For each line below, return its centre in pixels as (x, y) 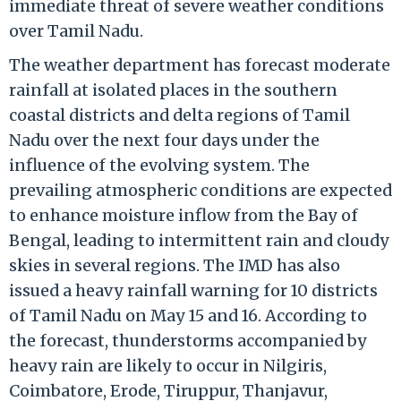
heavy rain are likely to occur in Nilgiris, (168, 365)
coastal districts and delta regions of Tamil (179, 115)
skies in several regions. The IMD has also (175, 265)
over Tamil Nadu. (76, 30)
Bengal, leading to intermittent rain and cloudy (199, 240)
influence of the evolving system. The (159, 165)
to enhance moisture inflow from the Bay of (183, 215)
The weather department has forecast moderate (200, 64)
